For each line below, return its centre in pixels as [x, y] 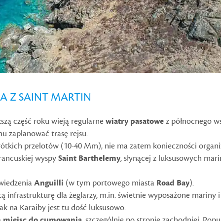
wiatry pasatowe [136, 122]
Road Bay [173, 183]
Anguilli [50, 183]
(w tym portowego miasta [111, 183]
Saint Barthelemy [89, 159]
